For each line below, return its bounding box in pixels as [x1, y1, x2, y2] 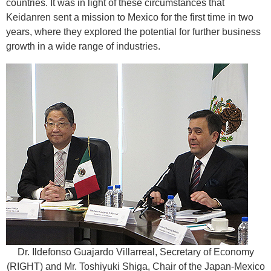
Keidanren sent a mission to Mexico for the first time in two [6, 12, 253, 22]
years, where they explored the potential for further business [6, 27, 261, 37]
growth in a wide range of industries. [6, 41, 160, 51]
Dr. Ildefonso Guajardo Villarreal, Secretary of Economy [17, 247, 254, 257]
